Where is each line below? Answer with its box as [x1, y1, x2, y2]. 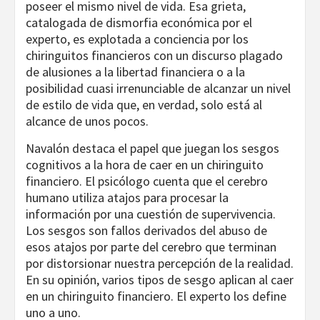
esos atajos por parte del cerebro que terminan [26, 239, 276, 256]
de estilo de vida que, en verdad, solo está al [26, 96, 262, 114]
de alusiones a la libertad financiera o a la [26, 64, 245, 81]
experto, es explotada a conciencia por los [26, 31, 249, 48]
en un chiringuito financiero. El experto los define [26, 288, 286, 305]
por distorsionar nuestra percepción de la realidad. [26, 255, 294, 272]
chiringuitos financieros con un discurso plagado [26, 47, 283, 64]
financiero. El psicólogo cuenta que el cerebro [26, 173, 268, 190]
